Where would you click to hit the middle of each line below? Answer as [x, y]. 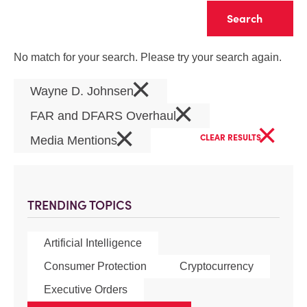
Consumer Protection [95, 266]
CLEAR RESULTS [232, 137]
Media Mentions [75, 140]
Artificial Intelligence [93, 243]
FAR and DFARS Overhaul [105, 116]
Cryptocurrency [217, 266]
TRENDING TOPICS [79, 205]
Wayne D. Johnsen [84, 91]
